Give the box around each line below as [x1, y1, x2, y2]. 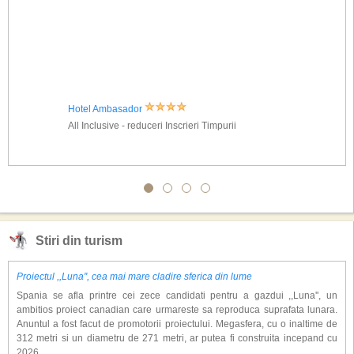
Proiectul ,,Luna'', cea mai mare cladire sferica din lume [17, 271, 252, 282]
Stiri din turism [36, 234, 122, 247]
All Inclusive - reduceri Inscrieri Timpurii [67, 120, 236, 131]
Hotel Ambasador [67, 104, 145, 115]
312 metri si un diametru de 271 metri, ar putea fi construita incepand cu [17, 333, 337, 344]
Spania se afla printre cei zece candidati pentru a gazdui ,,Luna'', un [17, 290, 337, 301]
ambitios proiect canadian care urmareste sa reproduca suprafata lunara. [17, 304, 337, 315]
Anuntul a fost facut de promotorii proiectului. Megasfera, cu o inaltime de [17, 318, 337, 330]
